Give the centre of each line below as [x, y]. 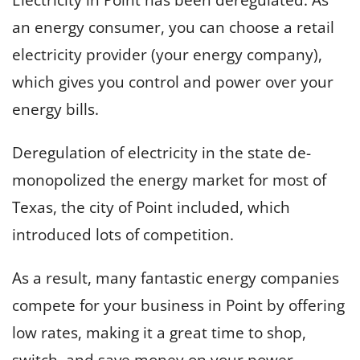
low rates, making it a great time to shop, [159, 332]
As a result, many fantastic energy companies [176, 278]
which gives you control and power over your [173, 82]
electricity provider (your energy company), [167, 54]
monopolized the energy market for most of [169, 180]
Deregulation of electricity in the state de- [162, 152]
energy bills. [55, 109]
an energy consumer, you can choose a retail [173, 27]
